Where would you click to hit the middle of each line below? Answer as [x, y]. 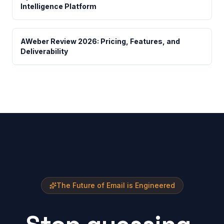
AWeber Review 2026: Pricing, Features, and [100, 41]
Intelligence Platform [58, 6]
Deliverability [44, 51]
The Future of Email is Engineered [115, 185]
